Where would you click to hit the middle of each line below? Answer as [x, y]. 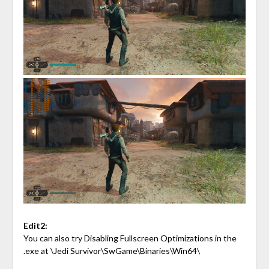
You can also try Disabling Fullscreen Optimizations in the [130, 238]
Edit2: [35, 225]
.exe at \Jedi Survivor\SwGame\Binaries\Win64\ [111, 250]
